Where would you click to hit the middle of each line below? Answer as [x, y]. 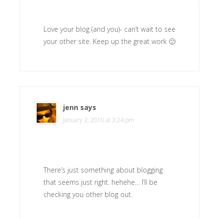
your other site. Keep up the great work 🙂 [109, 41]
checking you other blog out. [88, 194]
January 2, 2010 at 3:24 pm [99, 120]
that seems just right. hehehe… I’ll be [100, 182]
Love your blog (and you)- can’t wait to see [109, 29]
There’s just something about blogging [103, 170]
